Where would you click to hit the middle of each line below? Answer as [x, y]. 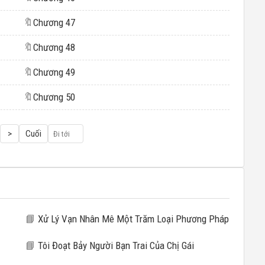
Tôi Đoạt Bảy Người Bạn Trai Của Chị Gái [114, 245]
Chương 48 [54, 47]
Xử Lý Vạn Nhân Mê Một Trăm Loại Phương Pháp [132, 219]
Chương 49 [54, 72]
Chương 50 [54, 97]
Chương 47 [54, 22]
